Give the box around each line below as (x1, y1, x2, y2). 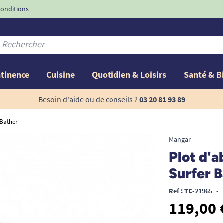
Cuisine (46, 68, 75, 80)
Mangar (168, 134, 191, 144)
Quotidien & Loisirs (92, 68, 167, 80)
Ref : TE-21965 (168, 186, 212, 195)
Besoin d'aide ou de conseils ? (38, 94, 138, 104)
